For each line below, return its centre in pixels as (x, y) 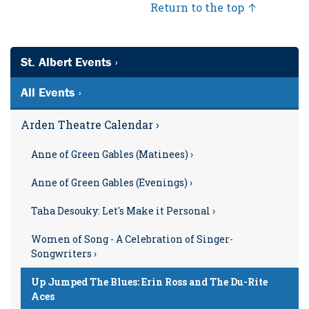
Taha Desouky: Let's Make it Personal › (123, 211)
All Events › (51, 92)
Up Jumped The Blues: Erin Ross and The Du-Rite (149, 282)
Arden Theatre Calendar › (90, 125)
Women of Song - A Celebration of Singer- (132, 239)
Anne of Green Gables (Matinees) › (112, 154)
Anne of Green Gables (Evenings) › (112, 183)
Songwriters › (64, 254)
